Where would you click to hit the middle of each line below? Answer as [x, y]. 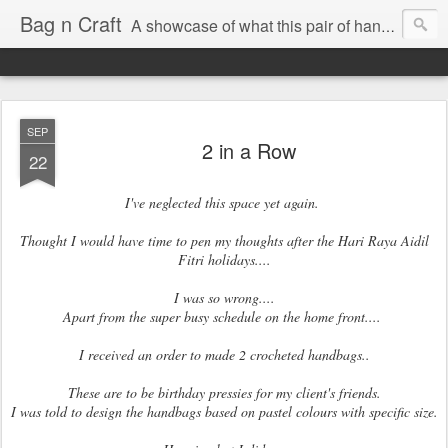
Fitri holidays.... [224, 259]
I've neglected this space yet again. [224, 202]
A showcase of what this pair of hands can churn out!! [256, 25]
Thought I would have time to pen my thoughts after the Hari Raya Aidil [224, 240]
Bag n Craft [71, 23]
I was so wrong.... [224, 297]
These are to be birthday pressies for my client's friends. [224, 392]
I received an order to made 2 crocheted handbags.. [224, 354]
